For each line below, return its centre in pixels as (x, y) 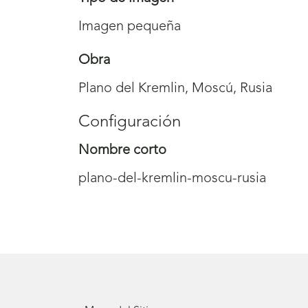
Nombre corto (122, 150)
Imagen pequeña (130, 26)
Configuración (130, 122)
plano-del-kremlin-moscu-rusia (172, 178)
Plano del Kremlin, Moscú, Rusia (175, 88)
